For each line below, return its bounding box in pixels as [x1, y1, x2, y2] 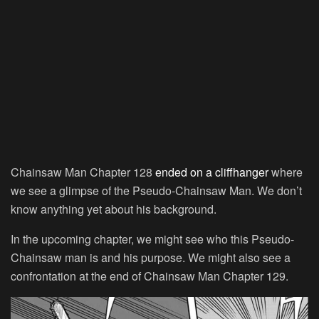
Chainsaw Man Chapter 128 [11, 163, 155, 180]
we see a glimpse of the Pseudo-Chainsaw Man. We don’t [11, 182, 302, 199]
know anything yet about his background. [11, 200, 216, 217]
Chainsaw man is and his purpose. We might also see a [11, 249, 291, 266]
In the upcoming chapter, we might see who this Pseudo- [11, 230, 294, 247]
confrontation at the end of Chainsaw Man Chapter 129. [11, 267, 288, 284]
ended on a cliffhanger [155, 163, 268, 180]
